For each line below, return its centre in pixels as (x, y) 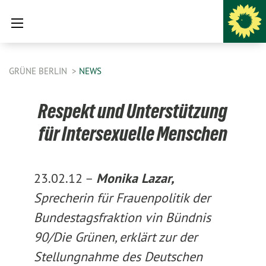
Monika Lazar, (135, 178)
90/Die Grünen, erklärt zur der (115, 237)
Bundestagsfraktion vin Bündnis (122, 217)
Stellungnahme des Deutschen (118, 256)
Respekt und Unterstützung (133, 111)
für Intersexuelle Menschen (133, 134)
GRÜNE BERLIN (39, 71)
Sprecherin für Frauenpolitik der (122, 198)
